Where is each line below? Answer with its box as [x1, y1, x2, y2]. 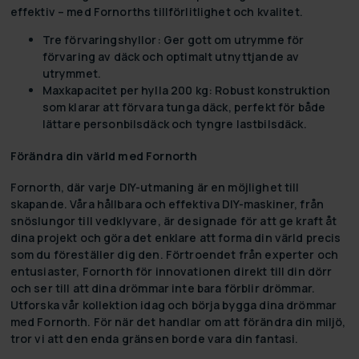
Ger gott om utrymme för [160, 31, 305, 47]
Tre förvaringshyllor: [42, 31, 161, 47]
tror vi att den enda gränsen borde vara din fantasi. [10, 331, 299, 347]
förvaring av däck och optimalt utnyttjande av [42, 48, 300, 64]
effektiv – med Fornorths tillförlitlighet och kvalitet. [10, 3, 303, 19]
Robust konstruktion [212, 82, 331, 98]
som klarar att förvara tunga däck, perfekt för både [42, 99, 326, 115]
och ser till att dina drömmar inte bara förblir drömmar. [10, 280, 316, 296]
